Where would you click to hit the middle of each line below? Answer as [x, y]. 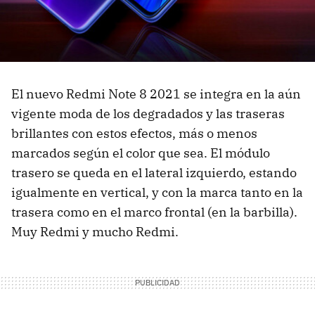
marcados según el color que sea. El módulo [141, 153]
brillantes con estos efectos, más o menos [134, 134]
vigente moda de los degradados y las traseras [148, 114]
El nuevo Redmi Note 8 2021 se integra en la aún [156, 94]
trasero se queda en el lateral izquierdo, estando [154, 173]
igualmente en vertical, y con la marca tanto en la [157, 193]
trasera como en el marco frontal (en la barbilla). [154, 212]
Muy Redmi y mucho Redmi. [95, 232]
